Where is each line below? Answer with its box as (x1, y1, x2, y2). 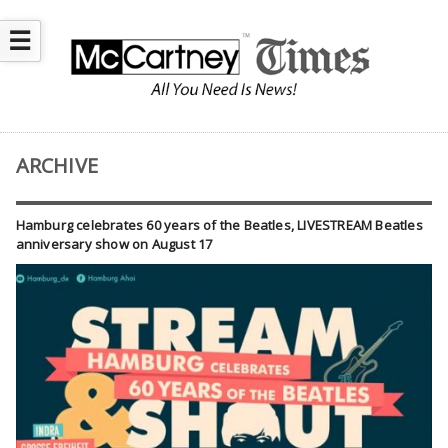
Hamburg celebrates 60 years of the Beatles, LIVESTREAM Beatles (15, 216, 423, 235)
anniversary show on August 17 (15, 235, 213, 254)
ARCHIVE (15, 152, 99, 180)
